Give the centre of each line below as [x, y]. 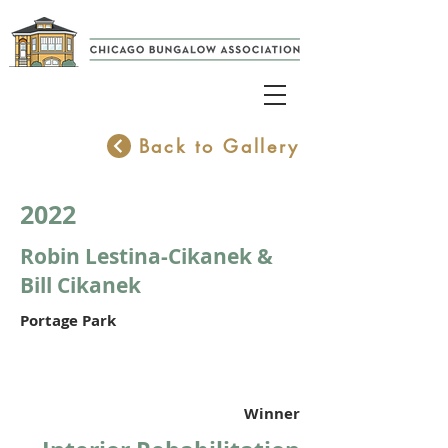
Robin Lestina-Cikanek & [146, 256]
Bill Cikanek [80, 285]
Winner [272, 413]
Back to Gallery [219, 146]
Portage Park [68, 320]
